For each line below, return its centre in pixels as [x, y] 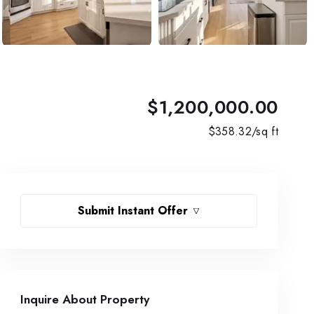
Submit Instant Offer [133, 211]
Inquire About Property [85, 299]
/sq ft [265, 131]
